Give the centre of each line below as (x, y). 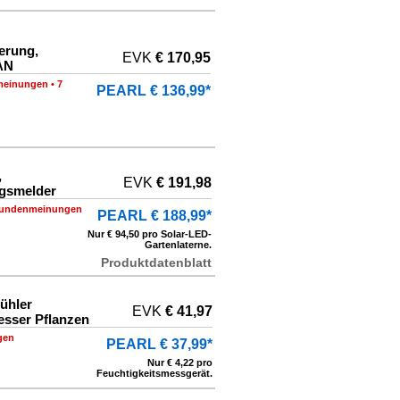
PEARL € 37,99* (159, 344)
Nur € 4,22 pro (180, 362)
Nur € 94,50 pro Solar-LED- (150, 234)
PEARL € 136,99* (154, 91)
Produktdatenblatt (156, 262)
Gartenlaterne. (178, 245)
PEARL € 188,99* (154, 216)
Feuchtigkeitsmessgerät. (154, 373)
